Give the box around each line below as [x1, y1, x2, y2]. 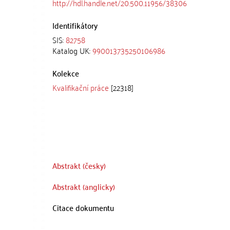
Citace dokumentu [52, 200, 114, 215]
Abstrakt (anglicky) [52, 179, 115, 194]
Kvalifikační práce [52, 80, 109, 94]
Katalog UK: [52, 43, 92, 57]
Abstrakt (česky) [52, 158, 106, 172]
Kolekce [52, 66, 79, 80]
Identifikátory [52, 18, 98, 32]
